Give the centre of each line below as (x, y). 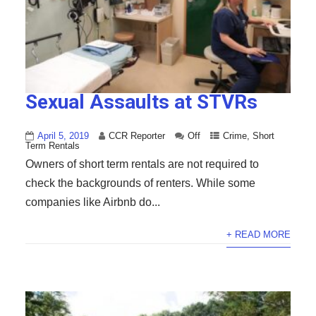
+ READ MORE (259, 234)
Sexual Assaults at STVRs (141, 102)
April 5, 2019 (63, 135)
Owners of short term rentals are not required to (142, 164)
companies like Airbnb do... (92, 202)
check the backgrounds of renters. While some (140, 183)
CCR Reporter (136, 135)
